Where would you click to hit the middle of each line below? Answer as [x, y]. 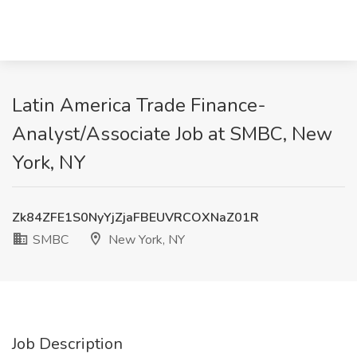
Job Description [67, 344]
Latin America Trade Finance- [139, 105]
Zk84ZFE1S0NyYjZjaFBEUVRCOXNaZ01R [135, 218]
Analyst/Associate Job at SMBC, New [172, 134]
